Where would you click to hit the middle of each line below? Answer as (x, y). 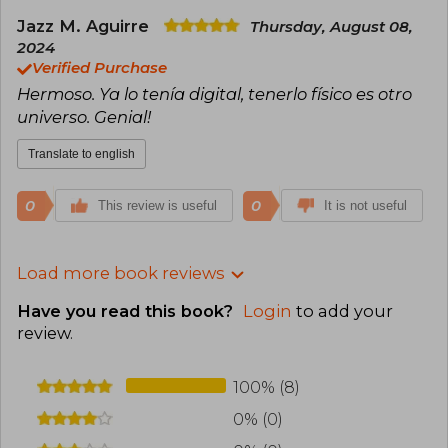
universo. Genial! (84, 117)
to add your (342, 311)
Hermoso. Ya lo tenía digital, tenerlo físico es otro (214, 94)
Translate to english (81, 154)
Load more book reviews (120, 273)
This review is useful (157, 206)
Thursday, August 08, (331, 27)
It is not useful (365, 206)
